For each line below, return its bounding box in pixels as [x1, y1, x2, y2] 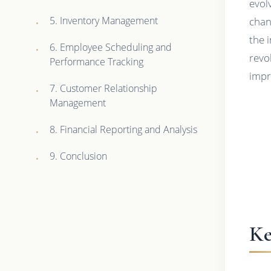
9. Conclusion [50, 149, 108, 163]
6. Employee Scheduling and [50, 40, 172, 54]
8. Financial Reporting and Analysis [50, 122, 198, 136]
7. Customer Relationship [50, 81, 158, 95]
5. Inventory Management [50, 13, 158, 27]
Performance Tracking [50, 54, 144, 68]
